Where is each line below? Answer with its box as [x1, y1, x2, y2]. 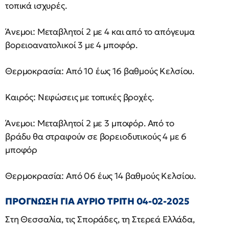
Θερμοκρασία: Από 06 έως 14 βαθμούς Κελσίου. [5, 170, 196, 181]
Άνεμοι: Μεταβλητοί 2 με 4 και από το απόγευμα [5, 26, 195, 37]
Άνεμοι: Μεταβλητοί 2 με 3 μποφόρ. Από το [5, 118, 174, 129]
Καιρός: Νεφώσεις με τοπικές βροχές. [5, 91, 154, 103]
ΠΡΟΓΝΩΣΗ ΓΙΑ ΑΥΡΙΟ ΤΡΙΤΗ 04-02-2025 [5, 195, 190, 207]
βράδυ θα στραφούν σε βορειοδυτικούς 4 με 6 [5, 131, 187, 142]
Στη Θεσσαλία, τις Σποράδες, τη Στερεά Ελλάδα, [5, 214, 195, 225]
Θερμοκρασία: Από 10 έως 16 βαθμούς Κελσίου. [5, 65, 195, 77]
